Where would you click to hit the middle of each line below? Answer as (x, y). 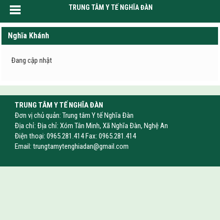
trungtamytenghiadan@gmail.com (81, 146)
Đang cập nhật (32, 60)
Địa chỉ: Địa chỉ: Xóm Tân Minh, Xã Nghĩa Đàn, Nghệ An (91, 126)
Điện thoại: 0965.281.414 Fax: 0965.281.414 (75, 136)
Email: (24, 146)
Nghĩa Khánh (28, 36)
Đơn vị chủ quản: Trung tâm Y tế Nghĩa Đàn (74, 115)
